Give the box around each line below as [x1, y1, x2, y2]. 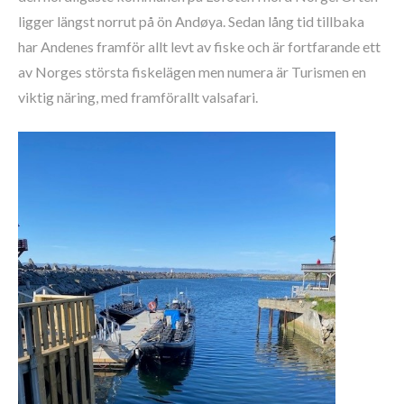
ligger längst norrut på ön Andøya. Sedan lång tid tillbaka [18, 12, 364, 30]
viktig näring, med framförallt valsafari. [18, 87, 258, 106]
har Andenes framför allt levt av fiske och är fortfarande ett [18, 37, 381, 55]
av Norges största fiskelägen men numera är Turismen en [18, 62, 366, 80]
